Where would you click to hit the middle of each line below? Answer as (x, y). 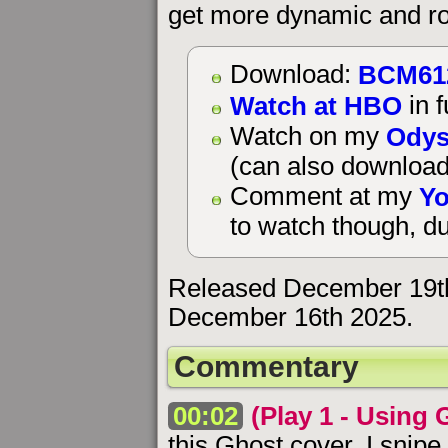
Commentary (266, 367)
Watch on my (307, 136)
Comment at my (324, 196)
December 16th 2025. (290, 317)
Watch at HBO (315, 105)
